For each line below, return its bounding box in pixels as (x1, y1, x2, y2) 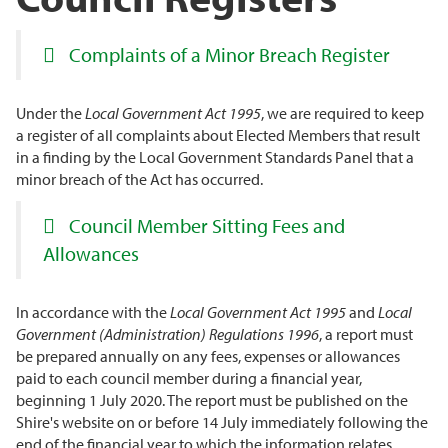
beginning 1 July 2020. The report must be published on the (16, 390, 408, 410)
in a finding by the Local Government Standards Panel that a (16, 147, 414, 167)
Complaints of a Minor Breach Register (69, 42, 390, 67)
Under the (16, 103, 85, 123)
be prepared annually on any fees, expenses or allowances (16, 346, 400, 366)
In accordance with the (16, 302, 170, 322)
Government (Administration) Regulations (16, 324, 284, 344)
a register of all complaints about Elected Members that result (16, 125, 420, 145)
